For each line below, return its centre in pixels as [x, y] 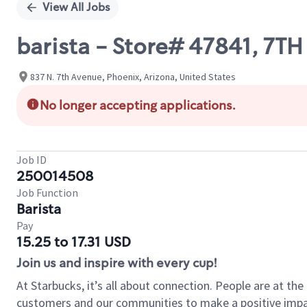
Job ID [32, 160]
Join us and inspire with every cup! [116, 263]
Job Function [47, 193]
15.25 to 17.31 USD [74, 242]
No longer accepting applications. [138, 106]
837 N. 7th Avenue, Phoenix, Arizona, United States [133, 76]
